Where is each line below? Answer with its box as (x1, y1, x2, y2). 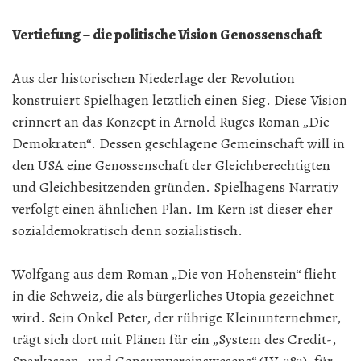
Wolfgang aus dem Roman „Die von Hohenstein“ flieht (12, 264, 336, 284)
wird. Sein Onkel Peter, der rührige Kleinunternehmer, (12, 308, 341, 327)
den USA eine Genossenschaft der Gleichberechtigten (12, 156, 330, 175)
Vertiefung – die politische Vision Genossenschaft (12, 25, 322, 44)
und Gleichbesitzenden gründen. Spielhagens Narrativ (12, 177, 338, 197)
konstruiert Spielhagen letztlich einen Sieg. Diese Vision (12, 90, 347, 110)
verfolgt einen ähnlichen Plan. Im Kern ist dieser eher (12, 199, 333, 218)
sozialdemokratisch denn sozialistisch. (12, 221, 243, 240)
